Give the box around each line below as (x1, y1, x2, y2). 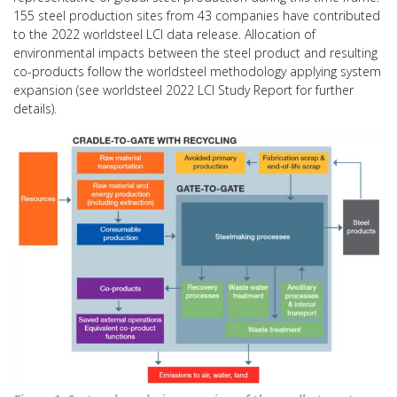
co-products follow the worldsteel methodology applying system (13, 63, 381, 81)
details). (13, 100, 57, 118)
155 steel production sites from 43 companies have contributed (13, 7, 380, 25)
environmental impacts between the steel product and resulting (13, 44, 378, 62)
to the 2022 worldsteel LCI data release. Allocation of (13, 26, 315, 43)
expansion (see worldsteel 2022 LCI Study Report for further (13, 82, 354, 99)
